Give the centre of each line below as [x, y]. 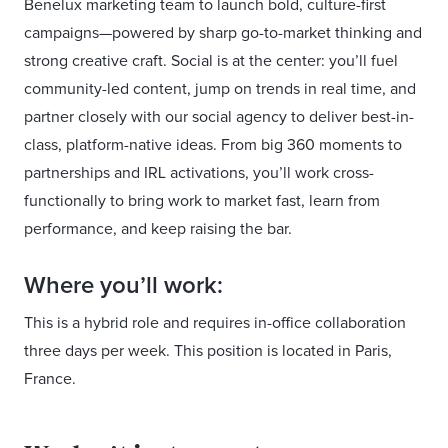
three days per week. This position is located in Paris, [208, 351]
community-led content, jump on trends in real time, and [220, 89]
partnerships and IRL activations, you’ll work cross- [199, 173]
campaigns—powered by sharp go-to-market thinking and [223, 33]
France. [50, 379]
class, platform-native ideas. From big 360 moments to [213, 145]
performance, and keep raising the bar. [158, 229]
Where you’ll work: [123, 286]
